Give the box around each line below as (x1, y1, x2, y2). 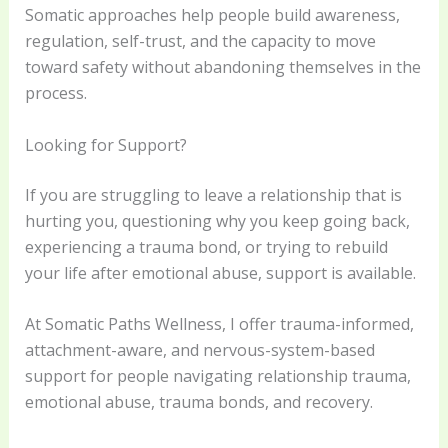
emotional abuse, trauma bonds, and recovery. (24, 391, 373, 414)
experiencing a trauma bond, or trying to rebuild (24, 235, 388, 258)
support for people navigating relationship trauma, (24, 365, 411, 388)
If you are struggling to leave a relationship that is (24, 183, 402, 206)
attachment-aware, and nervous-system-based (24, 339, 375, 362)
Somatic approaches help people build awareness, (24, 4, 400, 27)
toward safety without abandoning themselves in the (24, 56, 421, 79)
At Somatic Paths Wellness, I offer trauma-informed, (24, 313, 414, 336)
